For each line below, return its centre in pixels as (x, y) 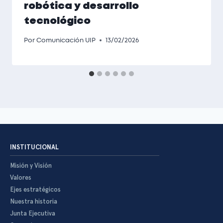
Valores (21, 177)
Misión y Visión (31, 165)
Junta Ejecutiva (33, 213)
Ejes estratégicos (35, 189)
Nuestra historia (34, 201)
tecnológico (57, 21)
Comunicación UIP (66, 40)
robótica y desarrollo (81, 6)
